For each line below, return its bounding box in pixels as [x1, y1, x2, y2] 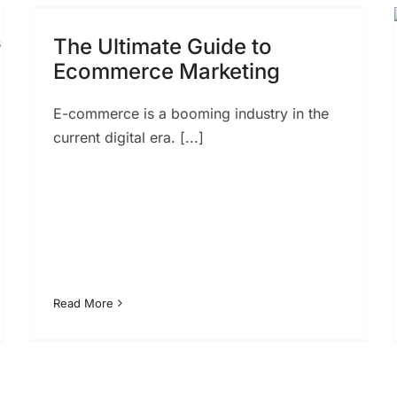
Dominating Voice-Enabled [91, 27, 362, 53]
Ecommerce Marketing [52, 58, 280, 84]
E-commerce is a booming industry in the [52, 104, 329, 122]
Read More [52, 295, 113, 310]
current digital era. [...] [52, 128, 204, 146]
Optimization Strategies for [91, 2, 362, 28]
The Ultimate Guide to [52, 33, 272, 59]
